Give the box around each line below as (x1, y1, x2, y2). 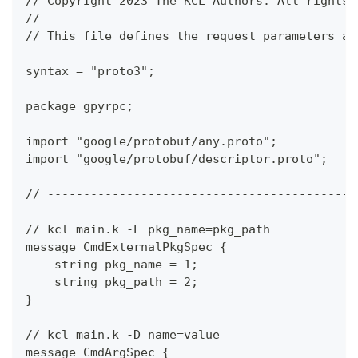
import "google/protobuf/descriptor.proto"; (26, 152, 328, 167)
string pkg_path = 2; (26, 275, 198, 290)
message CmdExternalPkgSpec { (26, 240, 227, 255)
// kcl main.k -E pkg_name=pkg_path (26, 222, 270, 237)
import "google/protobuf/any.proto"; (26, 134, 277, 149)
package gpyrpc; (26, 99, 133, 114)
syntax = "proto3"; (26, 64, 155, 79)
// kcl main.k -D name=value (26, 328, 220, 343)
